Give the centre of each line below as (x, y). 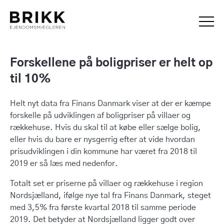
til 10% (30, 79)
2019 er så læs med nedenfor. (64, 163)
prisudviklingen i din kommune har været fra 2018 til (103, 151)
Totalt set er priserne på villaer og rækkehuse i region (106, 183)
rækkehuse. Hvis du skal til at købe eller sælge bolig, (105, 127)
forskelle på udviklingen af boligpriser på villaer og (100, 115)
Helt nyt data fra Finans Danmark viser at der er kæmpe (110, 103)
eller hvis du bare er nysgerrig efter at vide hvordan (102, 139)
